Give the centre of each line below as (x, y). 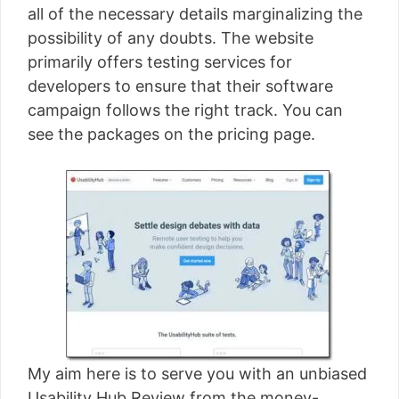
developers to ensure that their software (180, 86)
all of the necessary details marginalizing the (195, 14)
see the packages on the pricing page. (171, 134)
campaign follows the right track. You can (185, 110)
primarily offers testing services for (160, 62)
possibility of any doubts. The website (171, 38)
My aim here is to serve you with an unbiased (197, 374)
